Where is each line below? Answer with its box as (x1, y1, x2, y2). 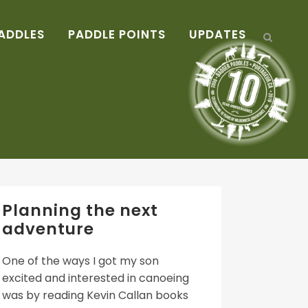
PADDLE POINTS (68, 26, 166, 43)
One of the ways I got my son (2, 253, 159, 269)
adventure (2, 218, 94, 240)
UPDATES (189, 26, 246, 43)
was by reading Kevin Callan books (2, 287, 188, 303)
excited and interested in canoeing (2, 270, 189, 286)
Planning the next (2, 199, 158, 221)
